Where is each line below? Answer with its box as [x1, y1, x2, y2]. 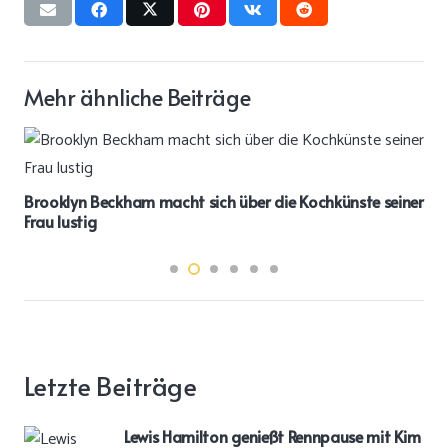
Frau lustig [24, 209, 97, 232]
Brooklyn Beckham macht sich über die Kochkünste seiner [24, 189, 424, 212]
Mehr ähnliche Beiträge [24, 80, 251, 112]
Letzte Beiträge [24, 367, 197, 403]
